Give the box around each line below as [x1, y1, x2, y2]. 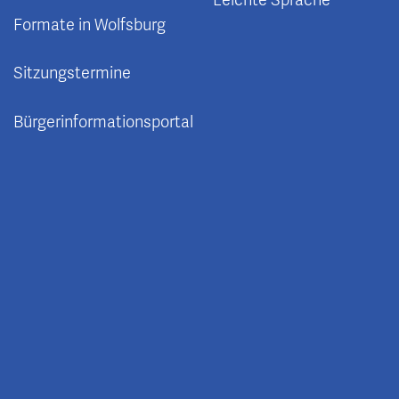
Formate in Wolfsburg [13, 14, 166, 35]
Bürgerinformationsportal [13, 111, 193, 132]
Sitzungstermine [13, 63, 131, 84]
